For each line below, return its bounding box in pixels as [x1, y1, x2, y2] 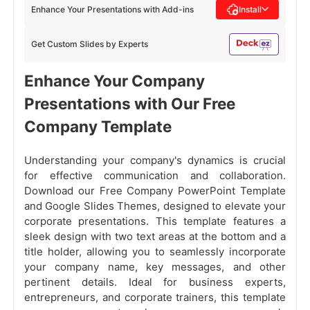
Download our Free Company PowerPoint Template [24, 184, 286, 198]
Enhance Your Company [24, 71, 205, 91]
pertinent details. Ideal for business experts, [24, 275, 286, 289]
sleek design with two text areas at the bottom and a [24, 230, 286, 244]
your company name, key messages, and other [24, 260, 286, 274]
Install [239, 3, 262, 15]
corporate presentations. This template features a [24, 215, 286, 228]
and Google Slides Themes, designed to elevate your [24, 199, 286, 213]
